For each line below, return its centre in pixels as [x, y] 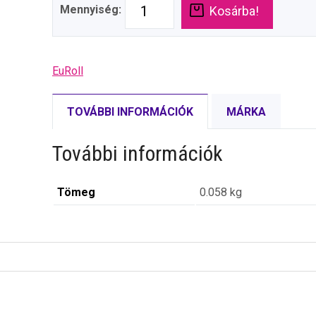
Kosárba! [234, 11]
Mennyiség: [91, 10]
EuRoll [68, 71]
